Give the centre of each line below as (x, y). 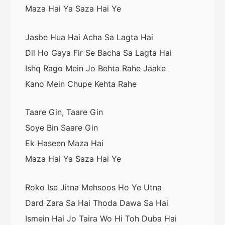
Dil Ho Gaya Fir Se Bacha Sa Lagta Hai (98, 52)
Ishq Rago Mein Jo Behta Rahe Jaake (95, 68)
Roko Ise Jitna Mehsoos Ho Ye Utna (93, 187)
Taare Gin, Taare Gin (64, 112)
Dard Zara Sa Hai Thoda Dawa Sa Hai (97, 203)
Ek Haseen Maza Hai (64, 143)
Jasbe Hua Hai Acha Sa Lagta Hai (89, 37)
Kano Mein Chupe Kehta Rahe (81, 84)
